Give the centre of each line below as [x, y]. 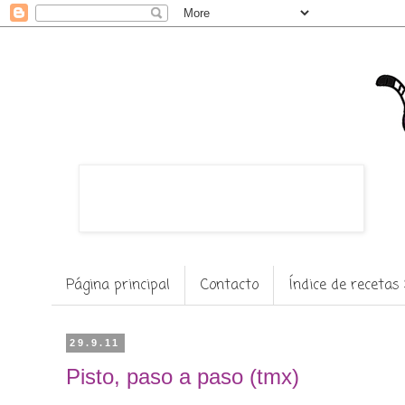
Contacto [230, 285]
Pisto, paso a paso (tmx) [183, 377]
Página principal [118, 285]
